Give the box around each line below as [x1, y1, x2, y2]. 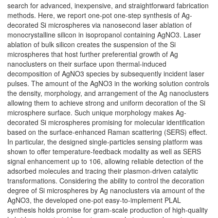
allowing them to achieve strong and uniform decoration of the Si [7, 98, 205, 108]
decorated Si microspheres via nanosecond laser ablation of [7, 20, 192, 30]
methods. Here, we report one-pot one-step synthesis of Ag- [7, 10, 192, 20]
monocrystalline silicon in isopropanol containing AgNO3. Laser [7, 30, 201, 39]
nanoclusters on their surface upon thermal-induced [7, 59, 166, 69]
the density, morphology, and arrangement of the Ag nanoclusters [7, 88, 209, 98]
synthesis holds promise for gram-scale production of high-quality [7, 205, 208, 215]
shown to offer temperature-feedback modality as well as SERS [7, 146, 201, 156]
